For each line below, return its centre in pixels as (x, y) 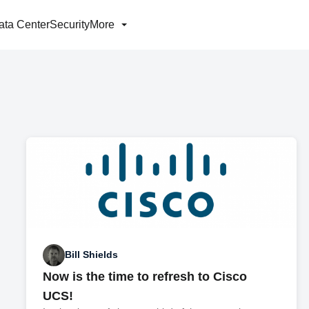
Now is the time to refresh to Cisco (145, 276)
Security (70, 24)
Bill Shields (92, 255)
